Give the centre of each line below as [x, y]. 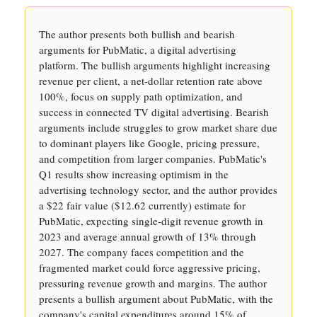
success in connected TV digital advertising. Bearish [154, 112]
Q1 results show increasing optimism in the [134, 174]
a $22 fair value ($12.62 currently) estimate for [142, 205]
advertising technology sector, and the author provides [158, 190]
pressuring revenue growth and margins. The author [153, 283]
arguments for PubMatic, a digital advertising [138, 50]
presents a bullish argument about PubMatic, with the [156, 299]
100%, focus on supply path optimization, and [141, 96]
